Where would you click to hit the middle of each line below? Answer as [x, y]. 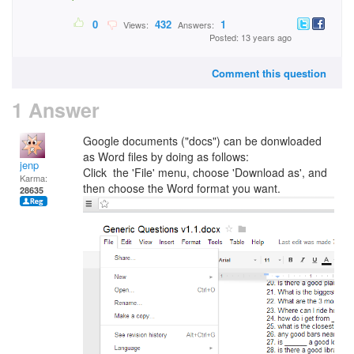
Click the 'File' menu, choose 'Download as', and [205, 172]
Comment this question [269, 73]
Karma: [34, 178]
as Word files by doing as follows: [166, 156]
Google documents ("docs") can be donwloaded [202, 141]
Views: [135, 25]
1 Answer [56, 110]
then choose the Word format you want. [182, 188]
